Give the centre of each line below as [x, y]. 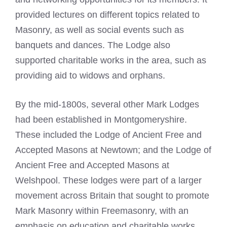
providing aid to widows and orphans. [90, 75]
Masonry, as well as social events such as [100, 30]
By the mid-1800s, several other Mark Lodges [107, 104]
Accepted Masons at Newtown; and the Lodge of [113, 150]
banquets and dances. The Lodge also [93, 45]
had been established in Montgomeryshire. [101, 120]
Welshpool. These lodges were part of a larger [108, 180]
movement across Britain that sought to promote [112, 196]
